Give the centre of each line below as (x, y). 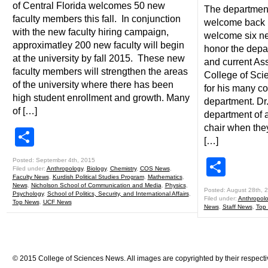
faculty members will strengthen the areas (100, 71)
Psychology (28, 193)
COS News (155, 168)
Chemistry (123, 168)
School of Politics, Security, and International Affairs (118, 193)
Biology (96, 168)
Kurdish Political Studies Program (98, 176)
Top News (26, 202)
